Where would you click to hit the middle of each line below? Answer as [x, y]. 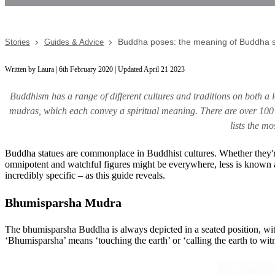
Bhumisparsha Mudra [65, 203]
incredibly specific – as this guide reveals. [86, 175]
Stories [17, 42]
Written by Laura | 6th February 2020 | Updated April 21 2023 [95, 69]
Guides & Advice [74, 42]
